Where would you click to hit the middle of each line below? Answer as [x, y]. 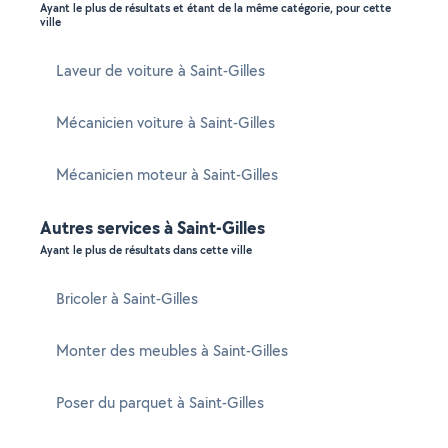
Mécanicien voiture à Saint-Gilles [165, 122]
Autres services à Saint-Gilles [152, 227]
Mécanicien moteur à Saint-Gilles [167, 174]
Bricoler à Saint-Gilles [127, 298]
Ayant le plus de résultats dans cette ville [146, 250]
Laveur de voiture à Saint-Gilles [160, 70]
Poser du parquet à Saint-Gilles [160, 402]
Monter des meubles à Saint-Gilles [172, 350]
